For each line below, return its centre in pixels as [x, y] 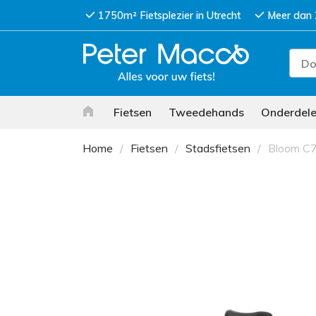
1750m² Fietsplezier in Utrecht [169, 16]
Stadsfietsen [218, 148]
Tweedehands [206, 112]
